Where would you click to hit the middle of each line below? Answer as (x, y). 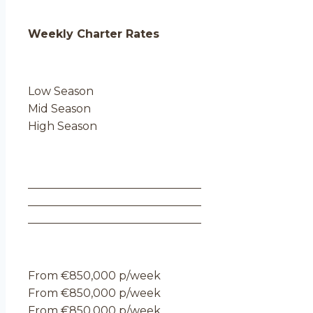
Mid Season (59, 109)
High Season (63, 126)
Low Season (61, 91)
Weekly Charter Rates (94, 34)
